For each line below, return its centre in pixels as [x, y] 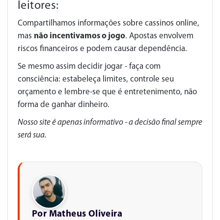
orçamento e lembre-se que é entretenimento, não [107, 92]
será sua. [32, 135]
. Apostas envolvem [159, 36]
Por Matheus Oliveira [77, 214]
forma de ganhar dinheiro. [64, 105]
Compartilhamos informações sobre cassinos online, [109, 23]
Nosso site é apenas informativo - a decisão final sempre [110, 122]
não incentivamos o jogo [80, 36]
